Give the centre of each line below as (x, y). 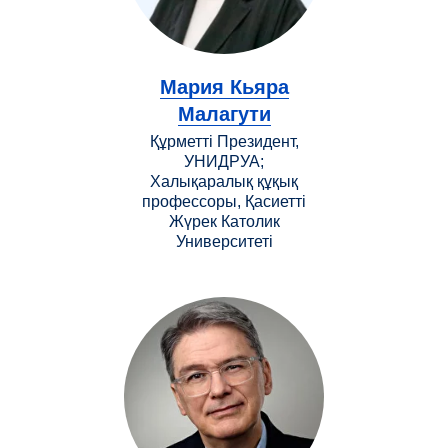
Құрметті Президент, (224, 141)
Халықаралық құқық (224, 181)
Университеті (224, 241)
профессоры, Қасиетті (224, 201)
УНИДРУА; (224, 161)
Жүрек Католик (224, 221)
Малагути (224, 113)
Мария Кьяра (224, 86)
